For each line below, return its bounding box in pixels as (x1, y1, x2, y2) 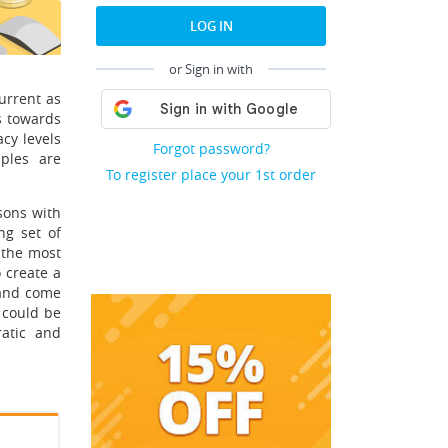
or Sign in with (169, 60, 253, 78)
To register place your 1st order (106, 165, 316, 184)
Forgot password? (152, 139, 270, 158)
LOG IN (189, 17, 233, 35)
